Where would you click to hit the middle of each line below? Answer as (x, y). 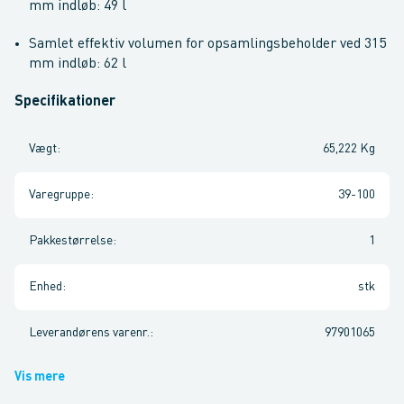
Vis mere (40, 377)
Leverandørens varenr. (89, 333)
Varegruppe (60, 195)
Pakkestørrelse (71, 241)
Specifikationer (65, 102)
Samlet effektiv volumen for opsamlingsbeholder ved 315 (207, 44)
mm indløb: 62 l (78, 64)
